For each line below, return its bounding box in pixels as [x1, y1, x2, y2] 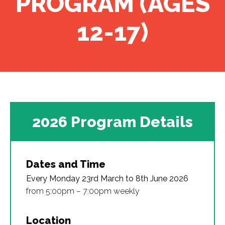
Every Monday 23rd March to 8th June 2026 [26, 174, 188, 183]
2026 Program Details [32, 113, 193, 131]
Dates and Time [26, 158, 105, 170]
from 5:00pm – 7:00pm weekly [26, 186, 140, 196]
